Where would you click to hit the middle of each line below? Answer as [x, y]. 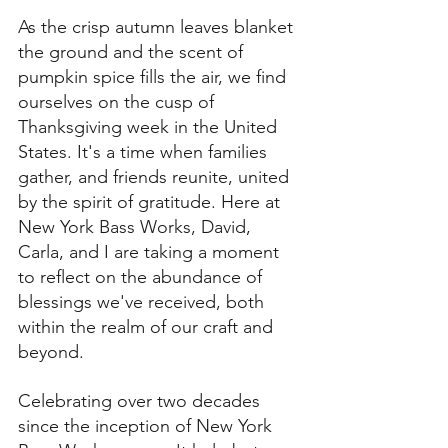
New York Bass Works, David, [137, 227]
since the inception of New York [147, 426]
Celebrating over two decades [141, 401]
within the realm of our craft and [148, 327]
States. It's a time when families [145, 152]
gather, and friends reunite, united [156, 177]
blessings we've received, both [143, 302]
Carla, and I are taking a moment [151, 252]
